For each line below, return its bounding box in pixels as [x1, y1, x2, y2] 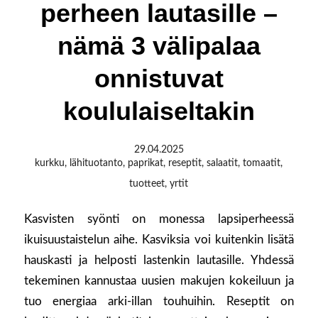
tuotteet [129, 179, 165, 190]
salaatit [207, 158, 238, 169]
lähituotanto [70, 158, 124, 169]
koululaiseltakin [62, 97, 255, 126]
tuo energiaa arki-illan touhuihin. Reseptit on [23, 295, 295, 308]
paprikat [128, 158, 164, 169]
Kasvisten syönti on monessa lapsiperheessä [23, 213, 295, 226]
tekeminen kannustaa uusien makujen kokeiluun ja [23, 275, 295, 287]
